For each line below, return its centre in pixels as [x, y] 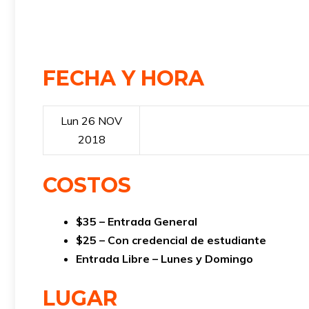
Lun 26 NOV [91, 121]
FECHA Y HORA [123, 79]
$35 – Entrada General [137, 222]
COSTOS [87, 186]
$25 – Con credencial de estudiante [171, 240]
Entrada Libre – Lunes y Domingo [165, 259]
